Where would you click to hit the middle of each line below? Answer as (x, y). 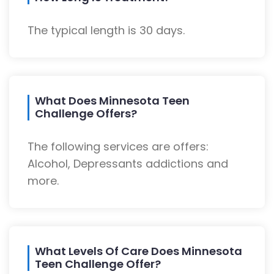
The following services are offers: (118, 147)
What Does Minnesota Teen (112, 101)
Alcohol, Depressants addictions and (128, 164)
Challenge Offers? (86, 114)
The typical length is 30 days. (106, 31)
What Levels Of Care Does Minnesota (139, 251)
